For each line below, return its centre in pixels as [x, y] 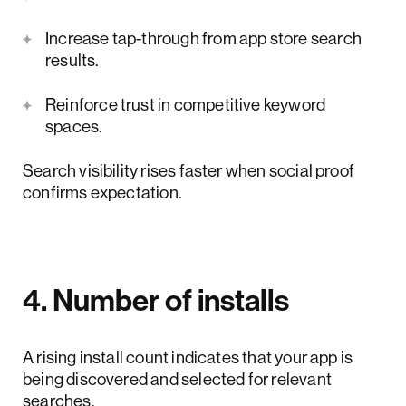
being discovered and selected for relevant [177, 378]
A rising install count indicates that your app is [188, 357]
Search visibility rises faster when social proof [189, 170]
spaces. [74, 126]
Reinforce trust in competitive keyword [186, 104]
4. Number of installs [156, 300]
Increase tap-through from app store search [203, 38]
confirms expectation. [102, 192]
